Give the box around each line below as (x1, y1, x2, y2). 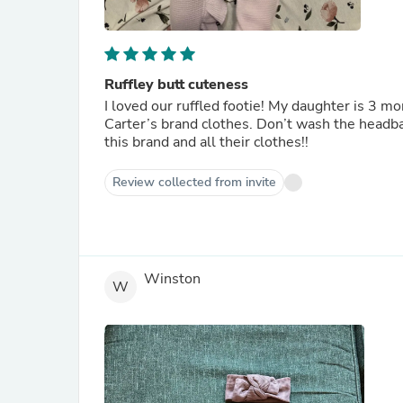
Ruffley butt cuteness (104, 75, 248, 94)
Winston (144, 269, 201, 290)
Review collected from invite (112, 174, 276, 191)
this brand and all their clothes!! (104, 132, 309, 152)
